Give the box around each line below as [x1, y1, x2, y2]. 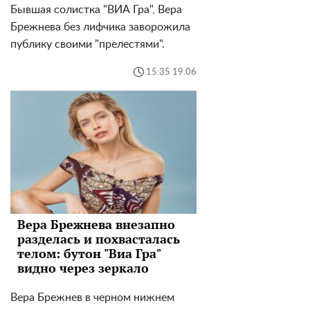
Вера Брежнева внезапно [17, 215, 175, 232]
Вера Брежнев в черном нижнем [10, 291, 174, 303]
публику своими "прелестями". [10, 39, 165, 51]
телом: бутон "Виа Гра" [17, 244, 161, 262]
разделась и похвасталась [17, 230, 180, 247]
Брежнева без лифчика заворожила [10, 21, 190, 33]
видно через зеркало [17, 259, 149, 276]
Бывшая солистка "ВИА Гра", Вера [10, 4, 182, 16]
